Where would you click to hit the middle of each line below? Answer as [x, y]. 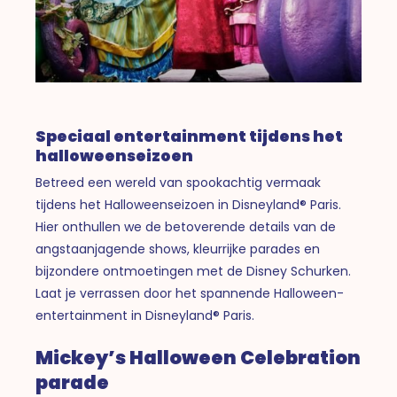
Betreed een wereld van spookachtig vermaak [179, 182]
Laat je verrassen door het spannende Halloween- [190, 293]
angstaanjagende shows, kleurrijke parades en [178, 249]
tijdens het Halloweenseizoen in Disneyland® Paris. [189, 204]
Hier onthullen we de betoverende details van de [186, 226]
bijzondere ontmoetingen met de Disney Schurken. [194, 271]
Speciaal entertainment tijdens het [190, 136]
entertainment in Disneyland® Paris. [145, 315]
